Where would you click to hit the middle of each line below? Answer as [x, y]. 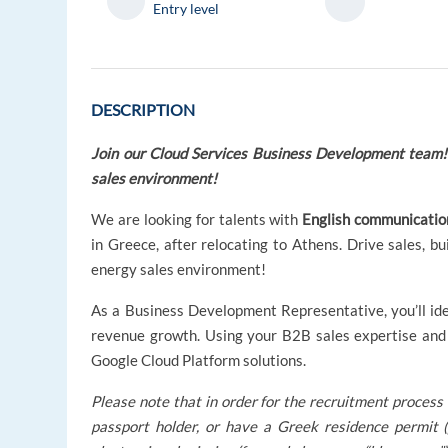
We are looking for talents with [197, 219]
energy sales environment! [179, 269]
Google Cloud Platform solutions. [199, 360]
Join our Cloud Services [169, 153]
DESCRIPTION [143, 110]
